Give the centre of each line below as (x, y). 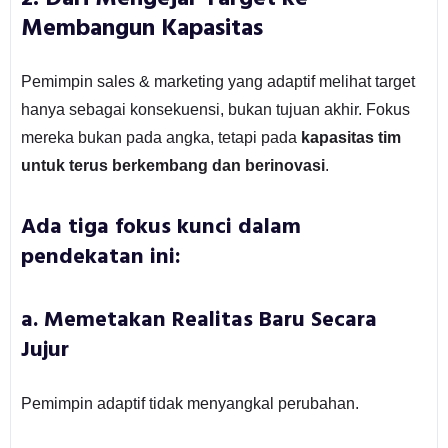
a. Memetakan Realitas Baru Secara (198, 320)
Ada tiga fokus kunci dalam (160, 227)
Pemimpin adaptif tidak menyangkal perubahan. (189, 403)
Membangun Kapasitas (141, 28)
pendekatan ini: (100, 257)
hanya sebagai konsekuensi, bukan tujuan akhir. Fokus (215, 109)
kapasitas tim (350, 137)
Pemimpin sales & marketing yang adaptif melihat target (217, 81)
